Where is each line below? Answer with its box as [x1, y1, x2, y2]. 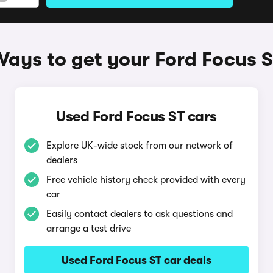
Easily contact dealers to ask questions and [46, 208, 233, 219]
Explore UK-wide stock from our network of [46, 140, 233, 151]
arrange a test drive [46, 223, 131, 234]
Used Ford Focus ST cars [56, 108, 217, 125]
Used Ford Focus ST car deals [61, 254, 211, 266]
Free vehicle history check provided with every [46, 174, 246, 185]
